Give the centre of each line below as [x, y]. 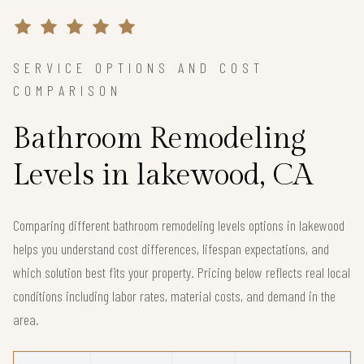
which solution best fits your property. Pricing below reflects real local [182, 272]
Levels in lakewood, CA [163, 175]
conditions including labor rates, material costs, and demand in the [174, 295]
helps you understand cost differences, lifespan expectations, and [171, 248]
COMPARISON [67, 90]
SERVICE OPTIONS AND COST [139, 67]
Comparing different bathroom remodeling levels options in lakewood [179, 225]
